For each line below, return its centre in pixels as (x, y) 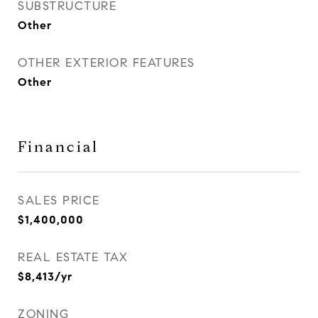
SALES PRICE (59, 201)
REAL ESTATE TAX (73, 257)
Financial (58, 147)
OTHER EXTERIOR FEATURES (106, 63)
